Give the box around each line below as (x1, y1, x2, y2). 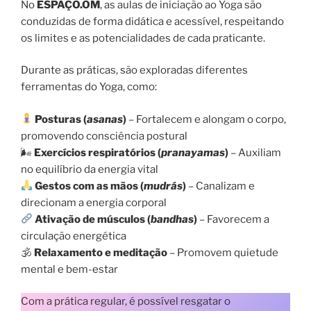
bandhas (151, 212, 194, 226)
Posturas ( (35, 112, 87, 126)
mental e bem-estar (21, 262, 118, 276)
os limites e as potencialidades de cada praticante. (21, 31, 265, 44)
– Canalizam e (186, 179, 255, 192)
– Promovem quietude (167, 246, 278, 259)
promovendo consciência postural (21, 129, 187, 142)
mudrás (144, 179, 183, 192)
